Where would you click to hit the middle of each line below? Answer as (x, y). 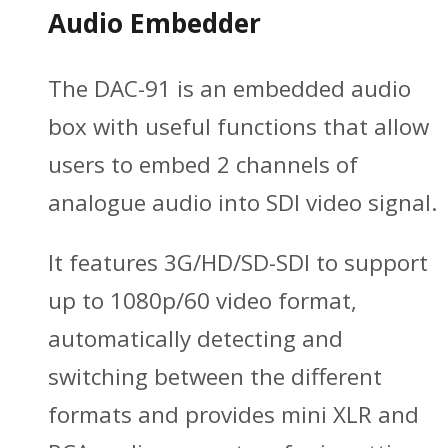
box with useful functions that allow (238, 126)
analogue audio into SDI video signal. (242, 202)
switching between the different (215, 376)
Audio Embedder (154, 23)
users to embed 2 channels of (203, 164)
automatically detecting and (195, 338)
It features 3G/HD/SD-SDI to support (238, 262)
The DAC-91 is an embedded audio (229, 88)
